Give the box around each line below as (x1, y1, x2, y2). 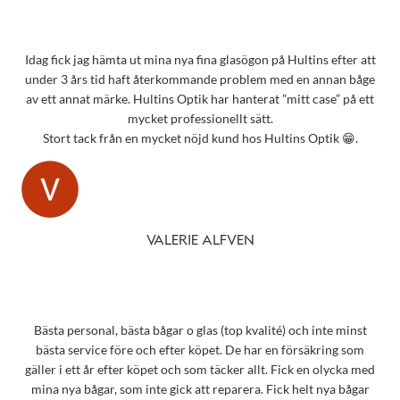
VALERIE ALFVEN (146, 234, 254, 247)
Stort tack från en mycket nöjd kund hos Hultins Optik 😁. (42, 130, 358, 146)
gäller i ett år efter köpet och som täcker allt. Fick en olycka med (25, 361, 375, 377)
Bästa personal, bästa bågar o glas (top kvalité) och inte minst (33, 321, 367, 337)
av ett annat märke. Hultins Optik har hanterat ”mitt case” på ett (26, 91, 374, 107)
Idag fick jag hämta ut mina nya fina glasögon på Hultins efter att (24, 52, 376, 68)
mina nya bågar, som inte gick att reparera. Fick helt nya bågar (30, 380, 370, 396)
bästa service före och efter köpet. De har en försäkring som (36, 341, 364, 357)
